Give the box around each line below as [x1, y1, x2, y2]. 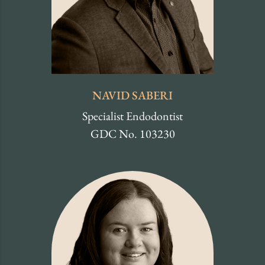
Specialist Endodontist [82, 108, 183, 124]
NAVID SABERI [92, 87, 173, 103]
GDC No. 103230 [90, 125, 175, 141]
